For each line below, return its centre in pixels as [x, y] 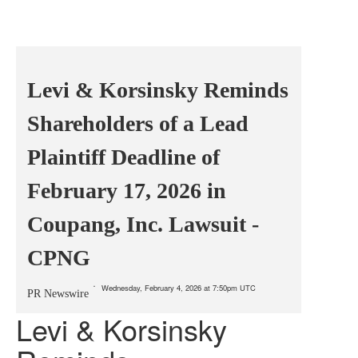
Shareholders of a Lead [138, 123]
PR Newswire [58, 294]
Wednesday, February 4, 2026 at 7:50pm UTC [179, 288]
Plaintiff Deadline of [123, 157]
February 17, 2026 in [127, 191]
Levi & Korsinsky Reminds [158, 90]
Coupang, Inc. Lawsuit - [143, 224]
